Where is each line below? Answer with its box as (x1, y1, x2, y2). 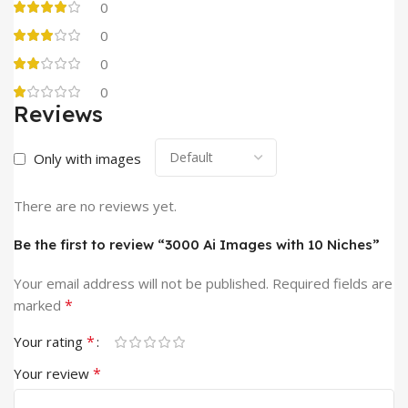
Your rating (14, 332, 87, 352)
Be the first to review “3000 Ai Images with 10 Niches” (14, 236, 380, 254)
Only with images (34, 149, 141, 168)
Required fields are (272, 274, 393, 293)
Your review (14, 364, 93, 383)
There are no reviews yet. (14, 197, 177, 216)
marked (14, 296, 65, 315)
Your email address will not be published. (14, 274, 269, 293)
